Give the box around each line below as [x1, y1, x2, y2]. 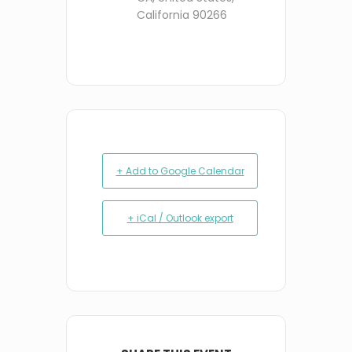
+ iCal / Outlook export [126, 211, 233, 225]
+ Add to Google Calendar [115, 163, 244, 178]
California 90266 [137, 6, 227, 23]
